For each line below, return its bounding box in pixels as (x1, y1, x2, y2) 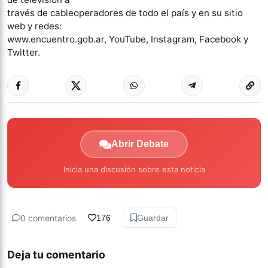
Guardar (137, 213, 169, 223)
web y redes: (7, 20, 62, 32)
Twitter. (7, 47, 40, 59)
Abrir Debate (111, 139, 169, 150)
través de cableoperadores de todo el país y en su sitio (7, 7, 243, 19)
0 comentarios (20, 212, 76, 223)
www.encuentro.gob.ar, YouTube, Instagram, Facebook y (7, 33, 248, 45)
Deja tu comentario (7, 248, 105, 261)
